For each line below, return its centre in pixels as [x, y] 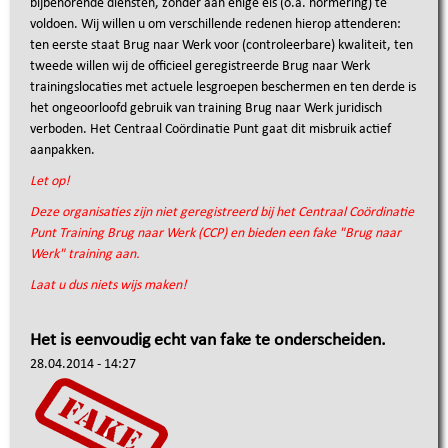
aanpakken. [62, 150]
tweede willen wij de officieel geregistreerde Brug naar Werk [200, 66]
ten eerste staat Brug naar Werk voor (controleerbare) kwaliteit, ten [221, 45]
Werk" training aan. [86, 254]
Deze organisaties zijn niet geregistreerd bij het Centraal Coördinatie [222, 212]
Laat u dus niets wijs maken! [108, 285]
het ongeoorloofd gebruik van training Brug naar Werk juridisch [206, 108]
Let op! [50, 181]
